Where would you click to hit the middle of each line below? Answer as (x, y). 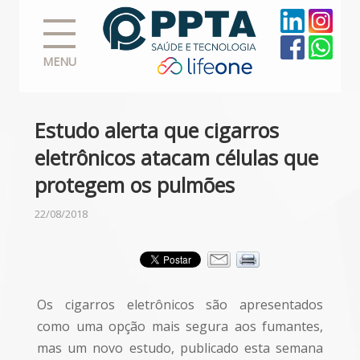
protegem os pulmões (135, 185)
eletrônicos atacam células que (176, 157)
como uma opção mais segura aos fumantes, (180, 326)
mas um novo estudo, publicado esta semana (180, 348)
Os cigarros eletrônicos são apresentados (180, 305)
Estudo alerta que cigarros (157, 130)
